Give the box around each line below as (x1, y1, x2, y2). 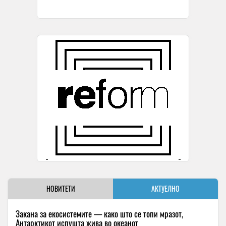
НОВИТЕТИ (46, 183, 75, 194)
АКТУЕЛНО (151, 183, 180, 194)
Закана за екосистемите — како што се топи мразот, (16, 207, 183, 220)
